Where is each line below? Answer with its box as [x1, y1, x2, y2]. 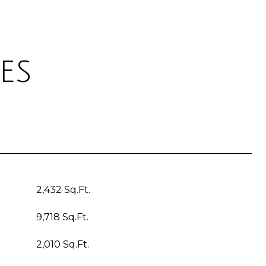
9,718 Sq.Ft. [36, 211, 88, 223]
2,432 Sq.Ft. [36, 184, 90, 195]
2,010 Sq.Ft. [36, 239, 89, 250]
